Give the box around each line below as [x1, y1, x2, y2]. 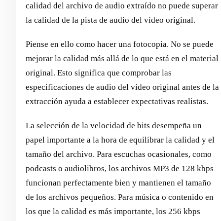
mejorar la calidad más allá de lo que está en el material [26, 53, 219, 63]
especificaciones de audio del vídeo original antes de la [26, 82, 219, 92]
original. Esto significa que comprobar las [26, 68, 172, 77]
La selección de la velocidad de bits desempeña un [26, 120, 202, 130]
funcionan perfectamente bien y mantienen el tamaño [26, 178, 211, 187]
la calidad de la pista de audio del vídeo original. [26, 15, 195, 25]
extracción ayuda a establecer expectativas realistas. [26, 96, 208, 106]
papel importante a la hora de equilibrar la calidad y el [26, 135, 215, 145]
